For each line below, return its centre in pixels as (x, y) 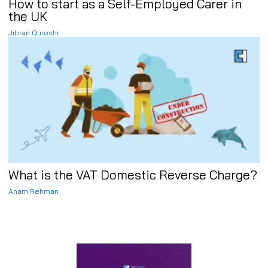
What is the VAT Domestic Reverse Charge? (133, 175)
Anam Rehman (33, 191)
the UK (28, 16)
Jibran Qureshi (33, 33)
